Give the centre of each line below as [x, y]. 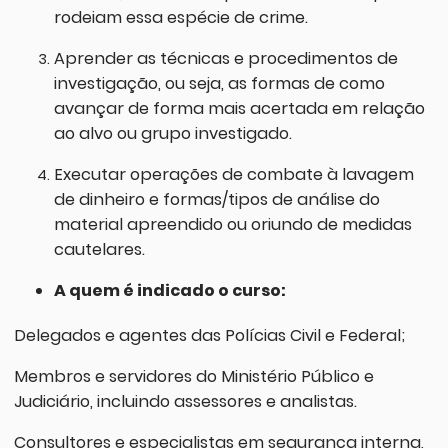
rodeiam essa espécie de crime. [180, 17]
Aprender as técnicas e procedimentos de [225, 58]
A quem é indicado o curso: [169, 291]
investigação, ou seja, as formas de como [219, 83]
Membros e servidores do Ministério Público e [193, 377]
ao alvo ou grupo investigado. [172, 133]
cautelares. [99, 249]
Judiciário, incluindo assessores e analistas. [185, 402]
